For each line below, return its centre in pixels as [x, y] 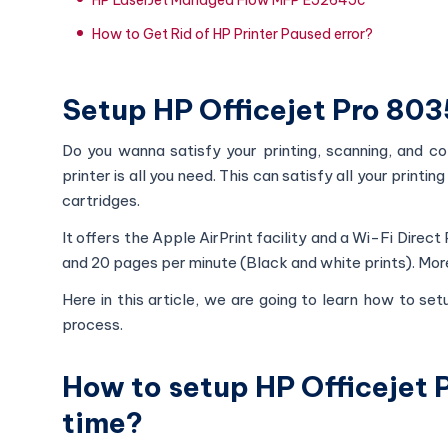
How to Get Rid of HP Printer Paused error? [232, 33]
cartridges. [101, 200]
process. [92, 324]
